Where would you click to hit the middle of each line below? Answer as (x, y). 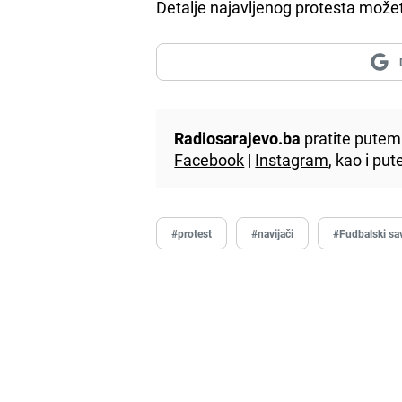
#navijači (273, 233)
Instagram (292, 159)
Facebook (210, 159)
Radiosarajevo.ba (238, 138)
